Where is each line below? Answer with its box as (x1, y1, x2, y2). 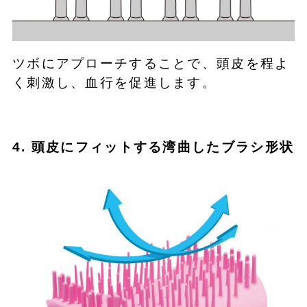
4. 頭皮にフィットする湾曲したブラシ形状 (12, 140, 295, 155)
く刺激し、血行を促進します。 (12, 75, 217, 90)
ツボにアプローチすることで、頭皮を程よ (12, 56, 290, 71)
